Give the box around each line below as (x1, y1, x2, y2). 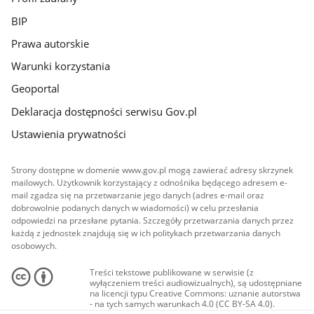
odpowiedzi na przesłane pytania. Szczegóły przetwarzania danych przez (11, 214, 294, 227)
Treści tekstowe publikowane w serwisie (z (90, 266, 254, 278)
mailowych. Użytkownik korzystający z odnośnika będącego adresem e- (11, 177, 288, 189)
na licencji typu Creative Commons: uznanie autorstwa (90, 287, 301, 299)
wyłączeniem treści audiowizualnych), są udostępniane (90, 277, 303, 289)
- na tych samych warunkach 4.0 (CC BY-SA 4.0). (90, 298, 275, 310)
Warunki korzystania (11, 59, 111, 74)
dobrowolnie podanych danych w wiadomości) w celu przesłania (11, 202, 259, 214)
